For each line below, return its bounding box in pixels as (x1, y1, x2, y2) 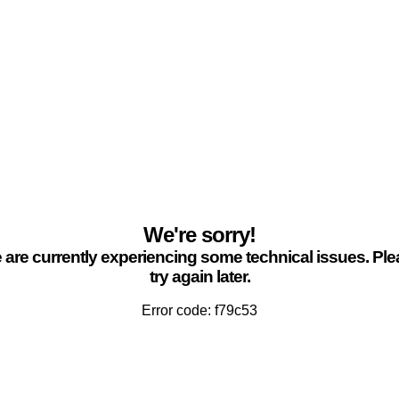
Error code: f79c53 (142, 303, 257, 318)
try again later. (149, 267, 250, 286)
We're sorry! (143, 223, 256, 247)
